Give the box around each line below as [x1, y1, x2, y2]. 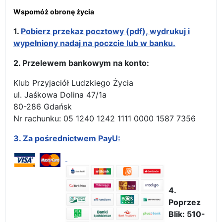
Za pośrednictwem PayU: [23, 133, 120, 143]
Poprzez [168, 197, 201, 207]
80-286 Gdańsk [13, 101, 72, 111]
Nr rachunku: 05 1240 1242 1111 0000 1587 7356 [13, 113, 196, 123]
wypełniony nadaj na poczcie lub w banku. [13, 38, 175, 48]
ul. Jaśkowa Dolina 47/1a [13, 89, 107, 100]
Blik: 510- [168, 209, 205, 219]
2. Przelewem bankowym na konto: [13, 57, 149, 68]
